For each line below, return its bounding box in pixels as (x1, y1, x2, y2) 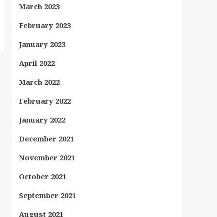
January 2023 (18, 39, 65, 49)
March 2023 (18, 1, 60, 11)
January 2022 (18, 115, 65, 124)
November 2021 (18, 153, 75, 162)
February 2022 (18, 96, 71, 106)
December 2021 (18, 134, 74, 143)
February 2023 (18, 20, 71, 30)
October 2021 (18, 171, 66, 181)
